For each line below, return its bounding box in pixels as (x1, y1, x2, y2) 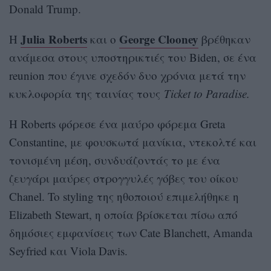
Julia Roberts (21, 30, 87, 47)
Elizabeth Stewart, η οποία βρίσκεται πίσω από (9, 206, 238, 222)
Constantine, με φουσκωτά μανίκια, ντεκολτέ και (9, 134, 256, 149)
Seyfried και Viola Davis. (9, 243, 128, 258)
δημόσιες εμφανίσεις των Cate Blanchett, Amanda (9, 224, 252, 240)
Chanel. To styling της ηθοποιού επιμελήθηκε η (9, 188, 239, 204)
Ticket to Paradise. (164, 85, 253, 101)
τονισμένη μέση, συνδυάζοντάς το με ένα (9, 152, 220, 168)
